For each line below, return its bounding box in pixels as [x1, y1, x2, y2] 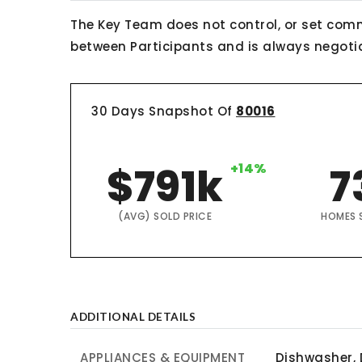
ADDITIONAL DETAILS [70, 310, 196, 323]
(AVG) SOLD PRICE [118, 209, 213, 223]
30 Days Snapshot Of [91, 103, 236, 120]
